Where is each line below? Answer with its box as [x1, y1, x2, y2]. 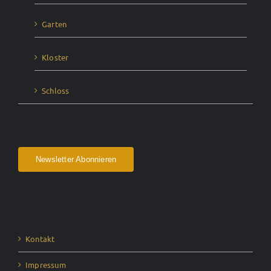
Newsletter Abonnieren [36, 155, 117, 164]
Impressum [25, 260, 66, 270]
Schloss [42, 85, 70, 96]
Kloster [42, 52, 69, 62]
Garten [42, 19, 67, 29]
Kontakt [25, 233, 55, 244]
